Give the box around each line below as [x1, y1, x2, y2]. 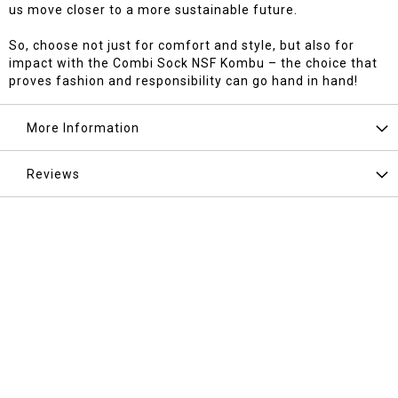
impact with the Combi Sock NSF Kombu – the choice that [9, 56, 378, 71]
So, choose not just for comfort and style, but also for [9, 38, 354, 53]
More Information [27, 121, 139, 136]
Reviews [27, 167, 80, 182]
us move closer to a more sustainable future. [9, 3, 298, 18]
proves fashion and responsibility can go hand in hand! [9, 74, 358, 89]
